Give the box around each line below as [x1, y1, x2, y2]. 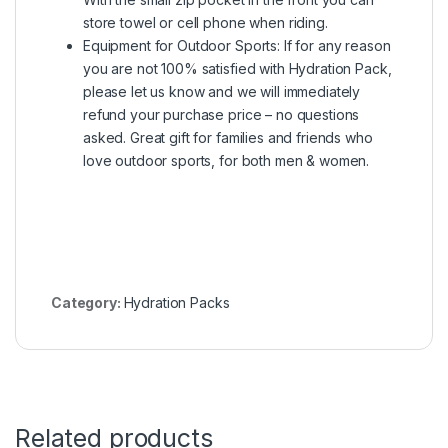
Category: [51, 294, 124, 312]
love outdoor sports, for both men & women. [83, 151, 370, 169]
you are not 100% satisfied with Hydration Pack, [83, 59, 392, 77]
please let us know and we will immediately [83, 82, 361, 100]
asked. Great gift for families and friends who [83, 128, 373, 146]
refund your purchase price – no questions [83, 105, 360, 123]
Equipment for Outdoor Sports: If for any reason [83, 36, 391, 54]
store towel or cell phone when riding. [83, 13, 328, 31]
